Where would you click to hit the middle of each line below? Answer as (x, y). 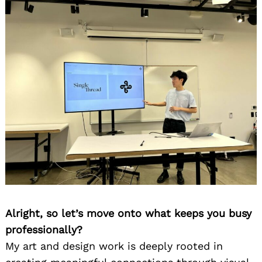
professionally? (44, 229)
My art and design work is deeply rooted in (114, 246)
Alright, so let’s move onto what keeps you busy (128, 213)
